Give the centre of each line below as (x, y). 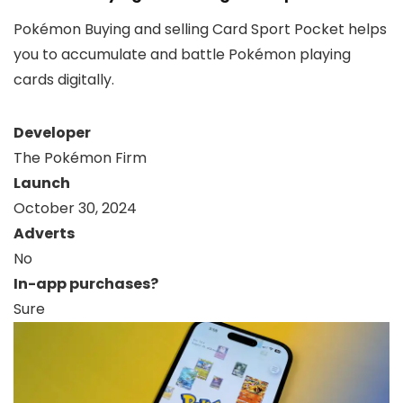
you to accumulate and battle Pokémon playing (182, 54)
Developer (52, 133)
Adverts (44, 233)
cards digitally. (64, 80)
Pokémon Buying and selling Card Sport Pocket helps (200, 29)
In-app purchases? (86, 284)
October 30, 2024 (75, 208)
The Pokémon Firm (80, 158)
